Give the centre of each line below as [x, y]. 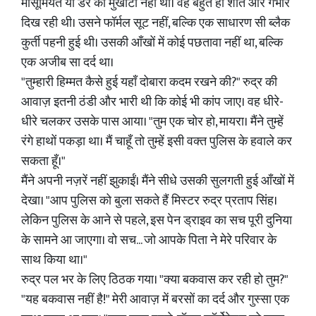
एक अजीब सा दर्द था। [67, 63]
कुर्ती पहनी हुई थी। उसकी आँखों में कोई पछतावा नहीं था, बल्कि [152, 43]
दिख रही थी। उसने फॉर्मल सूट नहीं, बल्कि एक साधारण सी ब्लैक [156, 23]
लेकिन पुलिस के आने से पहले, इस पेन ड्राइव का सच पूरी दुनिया [157, 221]
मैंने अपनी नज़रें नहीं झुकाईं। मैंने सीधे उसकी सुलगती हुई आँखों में [158, 181]
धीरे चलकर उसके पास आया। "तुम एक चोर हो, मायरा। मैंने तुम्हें [152, 122]
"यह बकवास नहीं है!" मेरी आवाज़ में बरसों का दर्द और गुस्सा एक [155, 300]
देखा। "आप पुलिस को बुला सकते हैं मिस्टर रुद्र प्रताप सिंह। [149, 201]
